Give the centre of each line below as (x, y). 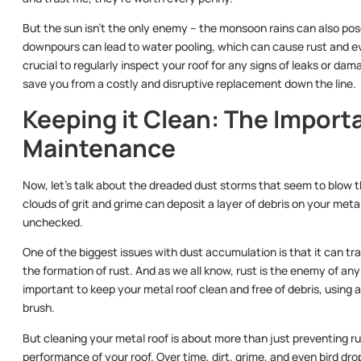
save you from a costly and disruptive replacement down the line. (189, 84)
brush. (39, 308)
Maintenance (99, 147)
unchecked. (53, 222)
